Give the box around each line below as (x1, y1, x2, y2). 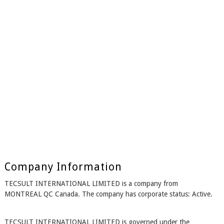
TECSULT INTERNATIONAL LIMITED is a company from (4, 179, 178, 188)
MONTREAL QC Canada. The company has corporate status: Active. (4, 190, 212, 198)
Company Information (4, 160, 122, 173)
